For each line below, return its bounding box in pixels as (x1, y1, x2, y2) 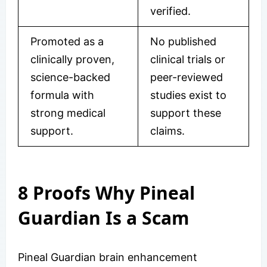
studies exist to (150, 88, 226, 101)
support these (150, 106, 221, 119)
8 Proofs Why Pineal (18, 180, 195, 205)
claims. (150, 124, 185, 137)
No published (150, 35, 216, 48)
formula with (30, 88, 94, 101)
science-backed (30, 70, 110, 83)
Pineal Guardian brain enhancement (18, 250, 197, 263)
